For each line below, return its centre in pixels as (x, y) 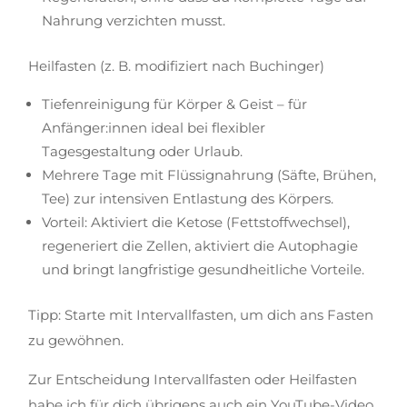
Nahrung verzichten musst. (134, 20)
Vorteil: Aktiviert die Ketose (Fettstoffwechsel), (196, 222)
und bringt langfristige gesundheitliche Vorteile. (203, 269)
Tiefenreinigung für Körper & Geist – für (175, 104)
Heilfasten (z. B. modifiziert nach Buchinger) (177, 66)
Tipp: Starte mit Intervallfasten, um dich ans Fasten (201, 315)
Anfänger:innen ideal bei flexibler (154, 128)
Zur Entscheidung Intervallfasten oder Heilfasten (193, 379)
